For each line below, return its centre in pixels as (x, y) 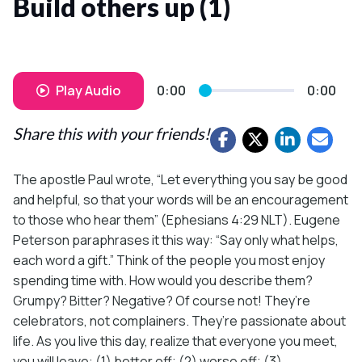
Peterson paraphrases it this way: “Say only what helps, (176, 240)
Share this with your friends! (112, 133)
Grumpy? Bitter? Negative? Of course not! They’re (162, 300)
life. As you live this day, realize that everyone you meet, (175, 341)
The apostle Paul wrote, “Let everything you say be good (180, 179)
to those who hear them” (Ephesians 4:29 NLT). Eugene (177, 219)
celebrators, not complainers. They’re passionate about (179, 320)
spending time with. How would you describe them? (163, 280)
